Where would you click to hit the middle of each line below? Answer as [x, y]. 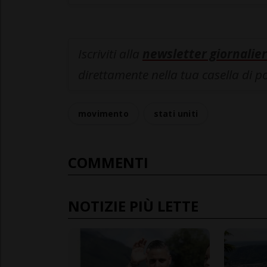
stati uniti [176, 114]
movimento [103, 114]
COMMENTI [108, 163]
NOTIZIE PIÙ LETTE [133, 206]
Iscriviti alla [110, 54]
